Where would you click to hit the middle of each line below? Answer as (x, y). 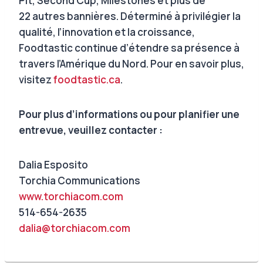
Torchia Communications (80, 180)
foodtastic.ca (87, 79)
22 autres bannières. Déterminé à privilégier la (130, 16)
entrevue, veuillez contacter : (91, 130)
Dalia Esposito (53, 164)
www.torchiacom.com (71, 196)
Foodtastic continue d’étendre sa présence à (129, 48)
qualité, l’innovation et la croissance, (107, 32)
